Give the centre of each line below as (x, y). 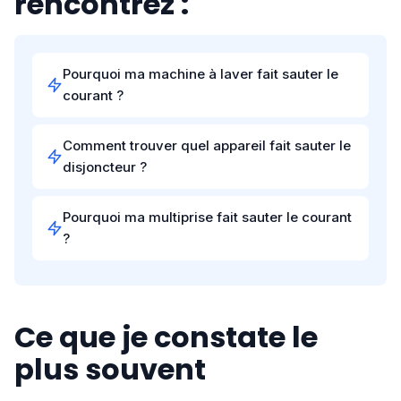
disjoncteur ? (105, 167)
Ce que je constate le (166, 337)
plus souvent (110, 369)
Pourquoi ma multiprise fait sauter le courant (207, 217)
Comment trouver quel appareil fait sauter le (207, 145)
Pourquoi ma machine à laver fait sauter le (200, 74)
